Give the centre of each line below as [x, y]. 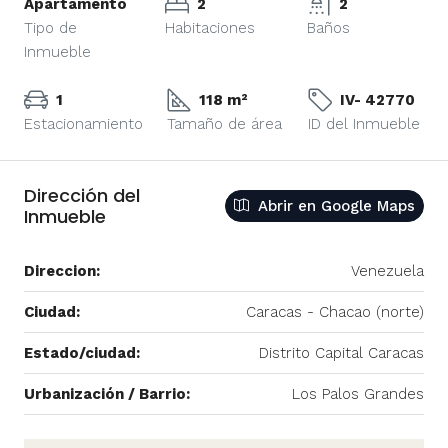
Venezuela [387, 271]
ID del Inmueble [363, 124]
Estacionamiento [83, 124]
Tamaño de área [224, 124]
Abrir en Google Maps [334, 206]
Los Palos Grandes [358, 394]
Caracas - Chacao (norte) [335, 312]
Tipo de [50, 28]
